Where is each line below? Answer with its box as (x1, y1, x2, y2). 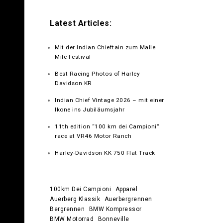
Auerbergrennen (104, 195, 152, 203)
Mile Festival (55, 53, 91, 60)
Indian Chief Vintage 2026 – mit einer (55, 96, 164, 104)
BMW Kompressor (89, 205, 142, 213)
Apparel (115, 185, 138, 193)
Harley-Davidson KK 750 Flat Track (55, 149, 155, 156)
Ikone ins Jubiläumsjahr (55, 106, 125, 113)
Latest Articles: (50, 18, 112, 28)
